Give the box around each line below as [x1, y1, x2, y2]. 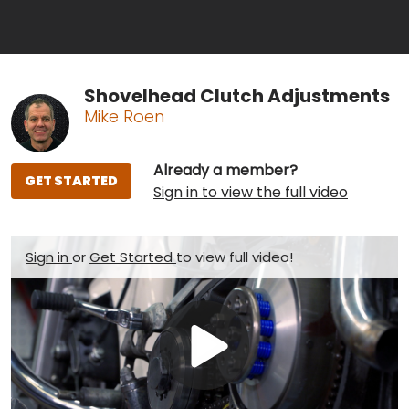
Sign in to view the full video [153, 181, 348, 203]
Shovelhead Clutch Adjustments [84, 82, 390, 109]
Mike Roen [84, 104, 164, 128]
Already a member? [153, 159, 298, 181]
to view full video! [176, 246, 293, 267]
